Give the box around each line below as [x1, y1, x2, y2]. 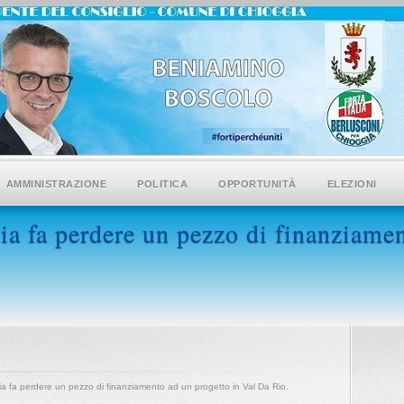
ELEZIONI [326, 179, 377, 189]
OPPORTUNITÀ [218, 179, 297, 189]
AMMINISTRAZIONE [5, 179, 106, 189]
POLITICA [137, 179, 188, 189]
